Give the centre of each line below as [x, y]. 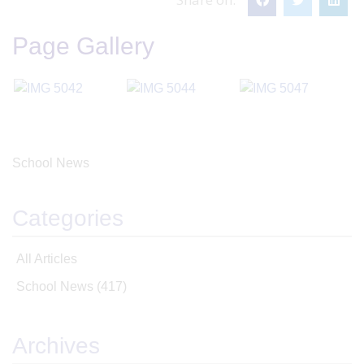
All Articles [47, 259]
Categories [68, 219]
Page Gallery [83, 46]
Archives [56, 346]
